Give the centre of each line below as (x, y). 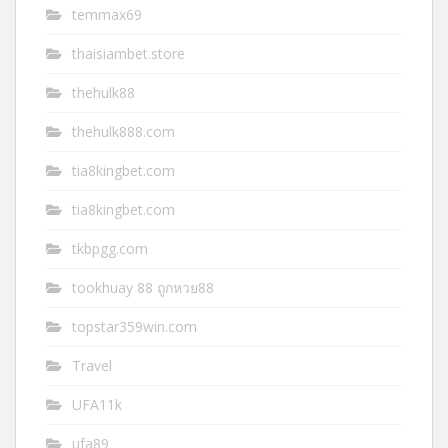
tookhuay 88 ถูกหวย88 (143, 288)
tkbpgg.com (110, 249)
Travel (92, 366)
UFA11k (97, 405)
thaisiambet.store (128, 54)
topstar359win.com (134, 327)
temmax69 (107, 15)
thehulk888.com (123, 132)
